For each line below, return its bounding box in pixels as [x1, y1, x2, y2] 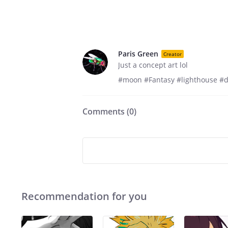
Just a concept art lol [118, 60, 188, 70]
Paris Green [118, 49, 158, 59]
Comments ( [82, 106, 129, 117]
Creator [163, 50, 182, 58]
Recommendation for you [21, 189, 147, 203]
